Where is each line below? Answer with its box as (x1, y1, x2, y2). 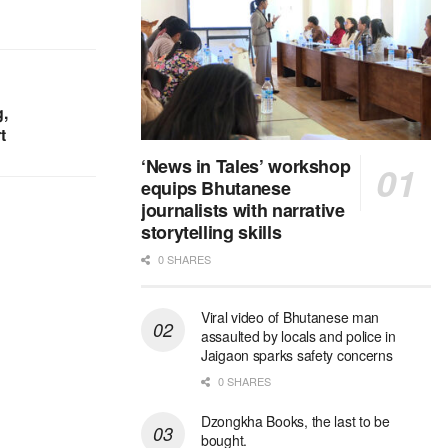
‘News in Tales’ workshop (141, 153, 351, 180)
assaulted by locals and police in (201, 326, 396, 347)
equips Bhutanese (141, 175, 291, 202)
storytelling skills (141, 219, 282, 246)
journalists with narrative (141, 197, 345, 224)
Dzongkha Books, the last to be (201, 411, 390, 432)
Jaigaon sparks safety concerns (201, 345, 393, 366)
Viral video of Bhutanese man (201, 307, 380, 328)
